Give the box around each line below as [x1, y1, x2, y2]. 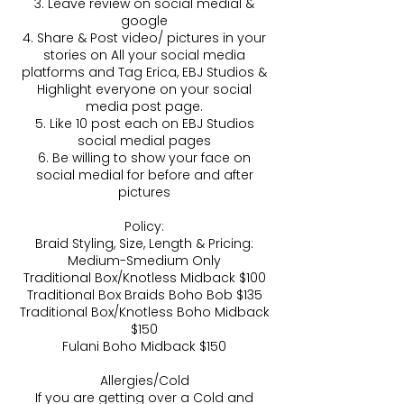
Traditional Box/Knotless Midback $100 [23, 269, 266, 288]
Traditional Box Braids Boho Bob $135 [26, 286, 262, 305]
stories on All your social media [43, 46, 245, 65]
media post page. [86, 97, 203, 116]
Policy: [124, 217, 164, 236]
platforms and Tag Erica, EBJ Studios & [22, 63, 267, 82]
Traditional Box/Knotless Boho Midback [19, 303, 270, 322]
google [121, 12, 168, 31]
